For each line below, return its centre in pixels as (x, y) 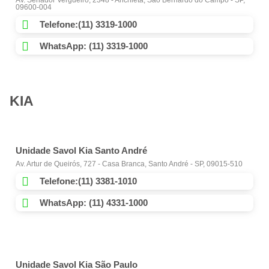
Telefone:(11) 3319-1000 (88, 25)
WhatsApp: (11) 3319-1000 (94, 46)
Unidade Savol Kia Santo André (81, 151)
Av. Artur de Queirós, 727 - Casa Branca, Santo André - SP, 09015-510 (129, 164)
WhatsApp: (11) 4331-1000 (94, 203)
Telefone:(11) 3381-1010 (88, 181)
